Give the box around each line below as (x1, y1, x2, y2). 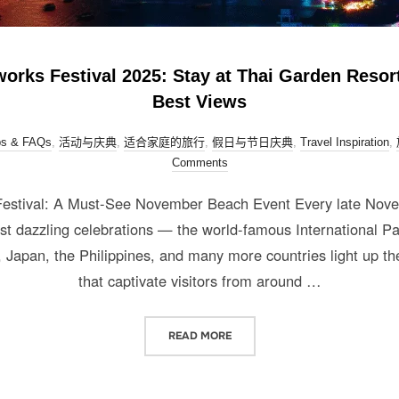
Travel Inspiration (300, 135, 389, 150)
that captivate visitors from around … (77, 270, 322, 292)
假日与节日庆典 (212, 135, 293, 150)
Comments (171, 156, 228, 170)
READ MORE (167, 328, 232, 343)
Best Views (152, 92, 247, 112)
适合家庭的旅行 (124, 135, 205, 150)
